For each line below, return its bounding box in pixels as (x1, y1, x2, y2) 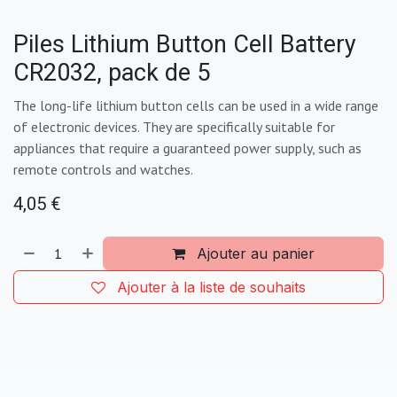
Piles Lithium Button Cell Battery (13, 27, 356, 63)
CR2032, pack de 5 (13, 56, 210, 91)
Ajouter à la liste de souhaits (117, 278, 306, 297)
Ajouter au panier (197, 245, 315, 263)
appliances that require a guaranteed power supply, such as (13, 139, 362, 158)
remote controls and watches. (13, 160, 193, 179)
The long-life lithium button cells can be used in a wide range (13, 97, 378, 115)
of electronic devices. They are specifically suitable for (13, 118, 335, 136)
